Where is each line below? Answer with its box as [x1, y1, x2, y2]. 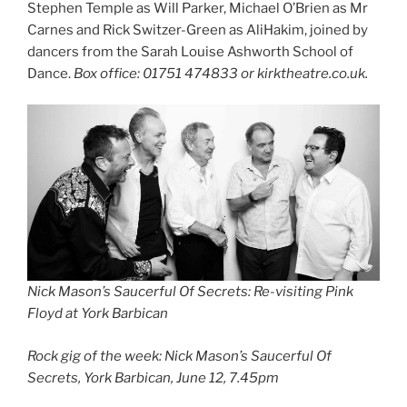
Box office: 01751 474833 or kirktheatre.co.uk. [74, 65, 368, 82]
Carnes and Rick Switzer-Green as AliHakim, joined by [27, 21, 368, 38]
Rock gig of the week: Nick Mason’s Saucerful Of [27, 347, 332, 364]
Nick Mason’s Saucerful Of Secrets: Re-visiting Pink [27, 283, 353, 301]
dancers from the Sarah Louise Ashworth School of [27, 43, 353, 60]
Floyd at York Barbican [27, 305, 168, 323]
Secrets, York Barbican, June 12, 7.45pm [27, 369, 279, 386]
